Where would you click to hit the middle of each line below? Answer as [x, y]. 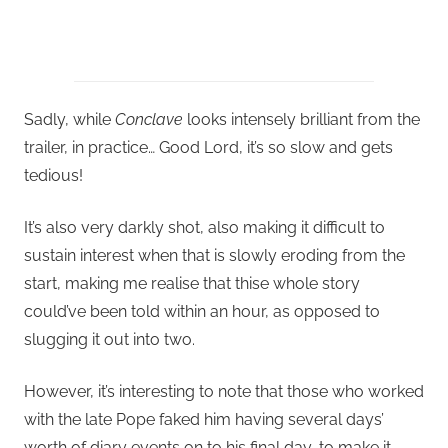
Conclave [149, 119]
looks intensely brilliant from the [301, 119]
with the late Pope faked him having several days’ [204, 419]
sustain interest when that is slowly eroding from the [214, 255]
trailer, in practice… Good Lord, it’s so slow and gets [208, 147]
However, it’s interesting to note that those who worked [224, 391]
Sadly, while [69, 119]
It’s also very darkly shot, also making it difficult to [204, 227]
